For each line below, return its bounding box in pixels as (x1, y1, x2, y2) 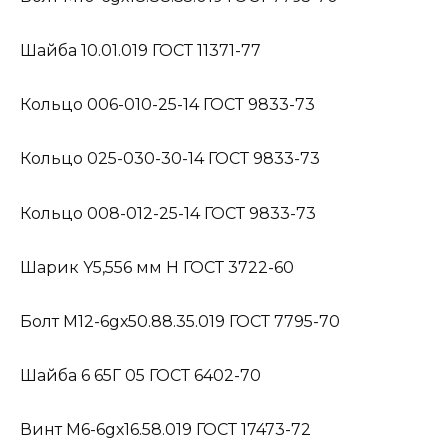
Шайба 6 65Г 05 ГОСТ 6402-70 (20, 366, 261, 386)
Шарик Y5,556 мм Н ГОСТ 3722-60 (20, 257, 294, 277)
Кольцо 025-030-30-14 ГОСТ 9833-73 (20, 149, 320, 169)
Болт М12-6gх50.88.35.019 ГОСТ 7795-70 (20, 311, 340, 331)
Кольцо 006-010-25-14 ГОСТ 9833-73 (20, 95, 315, 115)
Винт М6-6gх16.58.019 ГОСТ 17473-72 (20, 420, 311, 440)
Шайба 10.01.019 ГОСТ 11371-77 (20, 40, 261, 60)
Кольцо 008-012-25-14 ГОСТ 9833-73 (20, 203, 316, 223)
